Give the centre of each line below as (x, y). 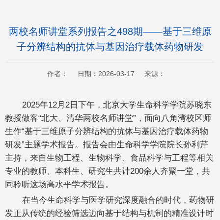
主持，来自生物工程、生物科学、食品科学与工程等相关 (109, 157)
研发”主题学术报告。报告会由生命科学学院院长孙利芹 (107, 144)
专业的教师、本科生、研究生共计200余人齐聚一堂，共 (108, 171)
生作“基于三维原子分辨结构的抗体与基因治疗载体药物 (107, 131)
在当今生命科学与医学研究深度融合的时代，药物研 (118, 200)
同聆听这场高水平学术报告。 (59, 184)
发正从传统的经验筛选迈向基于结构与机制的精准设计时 (109, 213)
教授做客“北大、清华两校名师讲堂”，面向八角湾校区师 (108, 118)
